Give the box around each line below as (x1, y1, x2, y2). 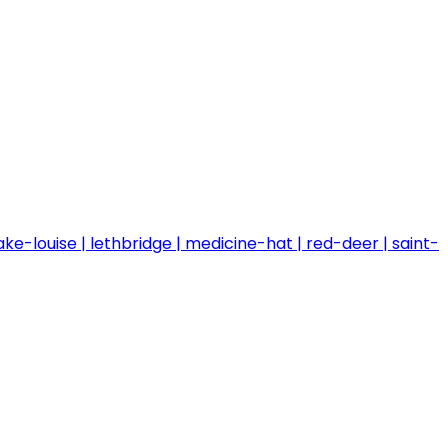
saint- (392, 232, 439, 256)
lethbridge (90, 232, 172, 256)
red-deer (306, 232, 379, 256)
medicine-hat (185, 232, 293, 256)
